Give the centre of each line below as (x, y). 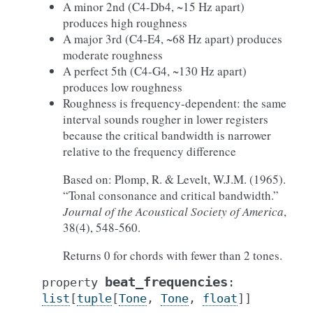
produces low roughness (123, 87)
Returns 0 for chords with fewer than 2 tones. (173, 255)
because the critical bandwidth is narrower (167, 135)
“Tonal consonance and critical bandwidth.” (171, 195)
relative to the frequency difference (150, 151)
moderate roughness (113, 55)
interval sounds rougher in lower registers (166, 119)
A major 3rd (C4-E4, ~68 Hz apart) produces (173, 39)
